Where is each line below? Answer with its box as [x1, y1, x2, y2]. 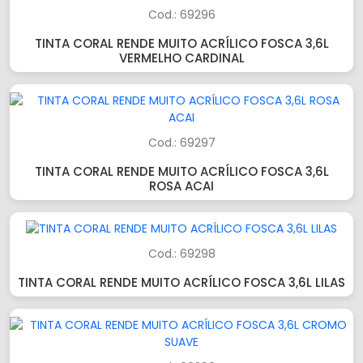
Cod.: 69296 [147, 6, 216, 23]
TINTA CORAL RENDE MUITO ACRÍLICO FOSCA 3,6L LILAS [18, 274, 345, 291]
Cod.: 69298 [147, 246, 216, 262]
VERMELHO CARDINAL [118, 49, 245, 66]
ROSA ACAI [149, 177, 214, 194]
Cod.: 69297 [147, 135, 216, 151]
